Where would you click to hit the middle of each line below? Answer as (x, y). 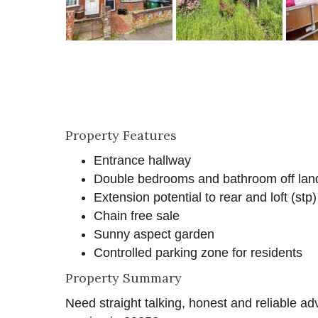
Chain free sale (137, 215)
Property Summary (124, 278)
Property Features (121, 135)
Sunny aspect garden (154, 234)
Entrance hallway (142, 160)
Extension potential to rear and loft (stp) (205, 197)
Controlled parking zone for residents (198, 252)
